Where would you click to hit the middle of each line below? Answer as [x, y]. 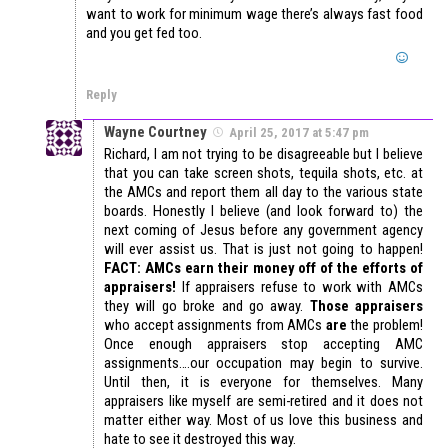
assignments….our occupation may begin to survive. [263, 363]
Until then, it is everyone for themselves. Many [263, 382]
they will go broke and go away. [207, 306]
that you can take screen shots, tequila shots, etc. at [263, 173]
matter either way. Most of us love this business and [263, 420]
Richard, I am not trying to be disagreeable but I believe [263, 154]
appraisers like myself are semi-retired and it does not [263, 401]
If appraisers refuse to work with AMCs [299, 287]
